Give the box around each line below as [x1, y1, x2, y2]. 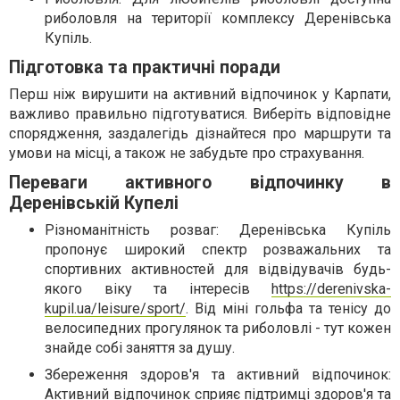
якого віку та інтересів [45, 280, 271, 297]
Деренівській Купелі [9, 193, 179, 213]
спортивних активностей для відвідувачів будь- [45, 261, 391, 278]
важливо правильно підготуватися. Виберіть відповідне [9, 105, 391, 122]
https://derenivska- [271, 280, 391, 297]
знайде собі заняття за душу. [45, 339, 235, 356]
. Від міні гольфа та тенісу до [186, 300, 391, 317]
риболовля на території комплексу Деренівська [45, 10, 391, 27]
